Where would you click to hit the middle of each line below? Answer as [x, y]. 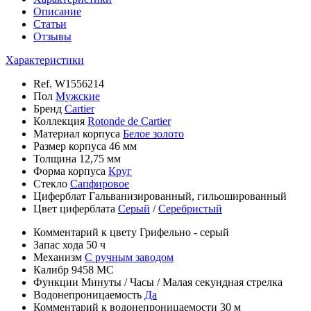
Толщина [56, 159]
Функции [57, 283]
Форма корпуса [71, 171]
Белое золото [153, 134]
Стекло [52, 184]
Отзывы [52, 37]
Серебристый [190, 209]
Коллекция [60, 121]
